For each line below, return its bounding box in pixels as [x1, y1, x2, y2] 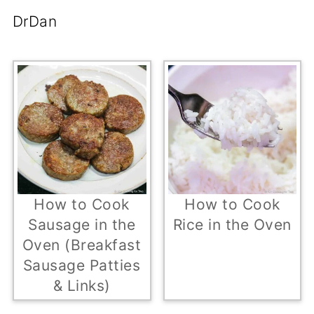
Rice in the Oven [172, 215, 292, 233]
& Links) [53, 276, 111, 294]
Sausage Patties [22, 256, 141, 274]
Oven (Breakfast [22, 235, 142, 254]
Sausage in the [28, 215, 136, 233]
